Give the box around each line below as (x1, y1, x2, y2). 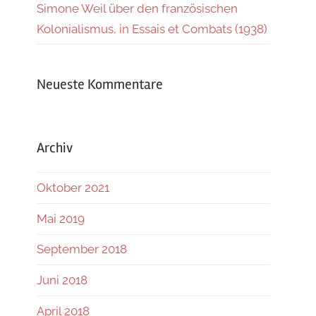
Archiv (37, 139, 73, 157)
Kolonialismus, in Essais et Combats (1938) (37, 21, 267, 36)
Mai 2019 (37, 211, 85, 226)
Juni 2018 (37, 272, 87, 287)
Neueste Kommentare (37, 75, 163, 93)
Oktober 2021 (37, 181, 109, 195)
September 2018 (37, 242, 127, 257)
